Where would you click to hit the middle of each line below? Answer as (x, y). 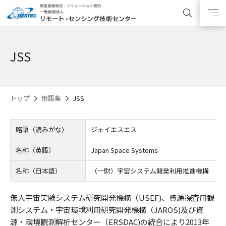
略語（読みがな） (42, 129)
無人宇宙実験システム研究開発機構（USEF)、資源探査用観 (112, 197)
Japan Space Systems (124, 150)
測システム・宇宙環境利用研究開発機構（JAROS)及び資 (107, 210)
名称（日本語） (39, 171)
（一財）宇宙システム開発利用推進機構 (150, 171)
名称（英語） (35, 150)
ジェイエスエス (114, 129)
